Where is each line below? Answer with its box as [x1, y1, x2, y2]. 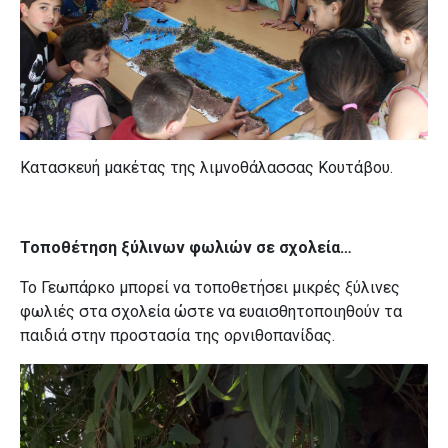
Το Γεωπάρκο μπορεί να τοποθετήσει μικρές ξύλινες [20, 278, 400, 298]
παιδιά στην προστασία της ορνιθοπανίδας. [20, 326, 335, 346]
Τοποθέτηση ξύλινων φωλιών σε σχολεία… [20, 238, 352, 258]
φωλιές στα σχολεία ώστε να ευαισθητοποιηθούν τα [20, 302, 402, 322]
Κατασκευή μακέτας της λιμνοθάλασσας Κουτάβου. [20, 158, 393, 178]
